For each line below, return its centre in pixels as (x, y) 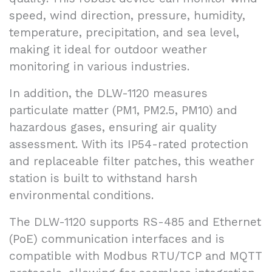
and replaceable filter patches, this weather (132, 161)
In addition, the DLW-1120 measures (108, 93)
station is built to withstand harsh (103, 178)
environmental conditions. (81, 195)
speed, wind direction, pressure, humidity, (127, 15)
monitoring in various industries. (99, 66)
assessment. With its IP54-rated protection (129, 144)
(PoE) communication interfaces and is (117, 239)
